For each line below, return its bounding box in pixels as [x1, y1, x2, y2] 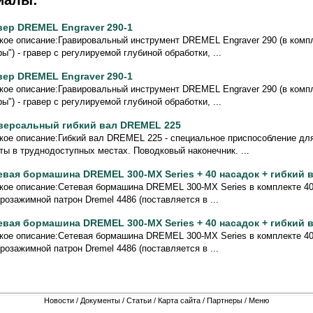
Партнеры [207, 296, 242, 305]
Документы [80, 296, 120, 305]
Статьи [126, 296, 152, 305]
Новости [44, 296, 74, 305]
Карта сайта [158, 296, 201, 305]
